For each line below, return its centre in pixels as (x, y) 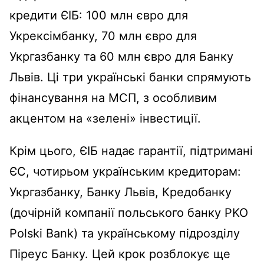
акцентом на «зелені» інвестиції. (105, 118)
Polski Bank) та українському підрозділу (125, 233)
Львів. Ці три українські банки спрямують (130, 77)
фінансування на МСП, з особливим (113, 98)
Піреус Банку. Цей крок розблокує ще (120, 254)
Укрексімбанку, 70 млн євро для (103, 36)
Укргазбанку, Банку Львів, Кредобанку (121, 192)
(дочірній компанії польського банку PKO (129, 212)
